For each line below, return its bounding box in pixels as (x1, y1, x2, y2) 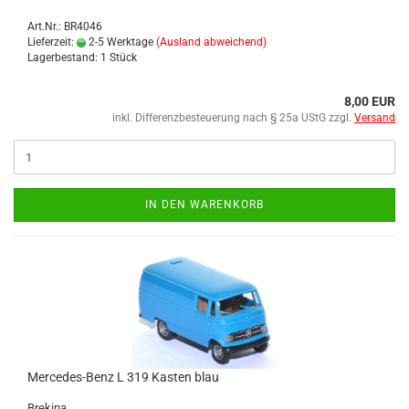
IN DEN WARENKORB (145, 198, 264, 211)
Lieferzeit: (27, 36, 77, 48)
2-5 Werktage (86, 36, 153, 48)
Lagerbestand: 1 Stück (27, 51, 137, 64)
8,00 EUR (344, 94, 395, 109)
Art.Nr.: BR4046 (27, 20, 102, 33)
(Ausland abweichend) (156, 36, 267, 48)
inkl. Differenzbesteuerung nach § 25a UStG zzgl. (112, 111, 354, 124)
